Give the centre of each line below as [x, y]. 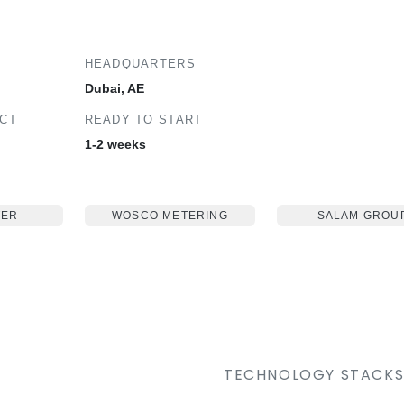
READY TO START [143, 119]
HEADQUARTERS [140, 64]
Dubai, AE [114, 88]
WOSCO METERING [170, 216]
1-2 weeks [115, 144]
